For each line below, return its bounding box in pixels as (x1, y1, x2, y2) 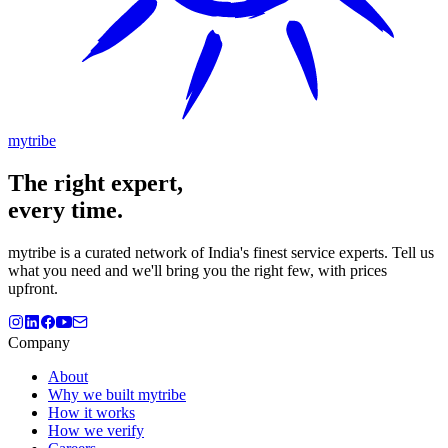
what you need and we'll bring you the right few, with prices (8, 261, 387, 279)
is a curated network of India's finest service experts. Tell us (56, 243, 434, 261)
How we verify (48, 421, 144, 439)
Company (8, 333, 70, 351)
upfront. (8, 279, 58, 297)
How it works (48, 403, 135, 421)
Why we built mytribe (48, 385, 186, 403)
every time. (8, 196, 123, 223)
